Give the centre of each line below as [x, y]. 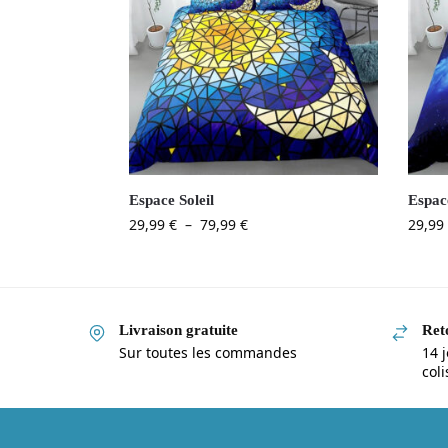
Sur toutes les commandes [208, 352]
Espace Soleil [171, 200]
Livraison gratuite [178, 330]
